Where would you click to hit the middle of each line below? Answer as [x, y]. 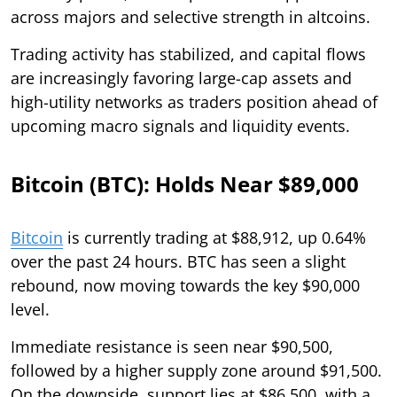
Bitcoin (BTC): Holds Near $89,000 [185, 183]
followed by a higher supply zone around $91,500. [196, 370]
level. [30, 309]
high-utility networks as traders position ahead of [194, 101]
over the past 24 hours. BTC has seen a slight [178, 261]
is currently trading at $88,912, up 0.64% [214, 237]
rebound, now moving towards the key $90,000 [185, 285]
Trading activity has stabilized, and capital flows [188, 54]
